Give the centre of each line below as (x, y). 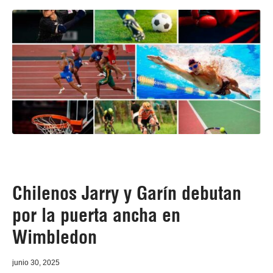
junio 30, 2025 (36, 263)
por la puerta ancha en (96, 215)
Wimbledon (55, 237)
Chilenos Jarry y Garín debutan (127, 193)
